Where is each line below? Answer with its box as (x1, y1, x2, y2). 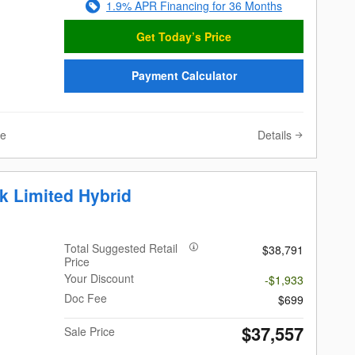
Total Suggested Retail (64, 239, 178, 256)
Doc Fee (64, 289, 108, 306)
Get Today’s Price (136, 28, 232, 44)
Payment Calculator (131, 67, 237, 84)
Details (258, 126, 292, 143)
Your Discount (64, 269, 135, 286)
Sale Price (64, 323, 116, 339)
